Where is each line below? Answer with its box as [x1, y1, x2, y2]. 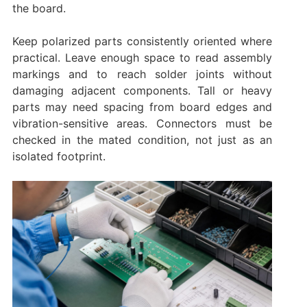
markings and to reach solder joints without [12, 67, 273, 82]
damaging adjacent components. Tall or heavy [12, 84, 273, 98]
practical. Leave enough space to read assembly [12, 51, 273, 65]
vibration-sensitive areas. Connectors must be [12, 116, 273, 131]
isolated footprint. [12, 149, 106, 164]
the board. [12, 1, 66, 16]
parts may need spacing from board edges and [12, 100, 273, 114]
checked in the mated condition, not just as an [12, 133, 273, 147]
